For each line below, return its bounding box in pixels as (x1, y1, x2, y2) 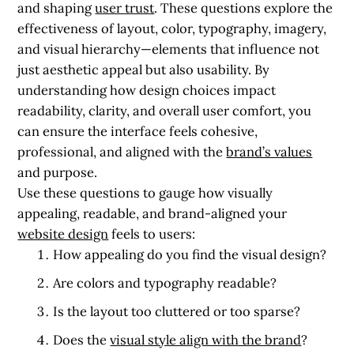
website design (17, 224, 109, 243)
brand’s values (226, 142, 313, 160)
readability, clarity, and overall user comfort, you (17, 101, 312, 119)
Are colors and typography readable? (53, 273, 277, 292)
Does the (53, 330, 111, 348)
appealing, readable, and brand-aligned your (17, 204, 288, 222)
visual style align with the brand (110, 330, 302, 348)
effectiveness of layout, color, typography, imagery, (17, 19, 327, 37)
